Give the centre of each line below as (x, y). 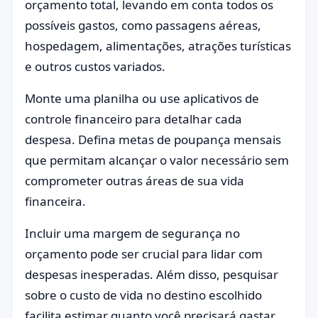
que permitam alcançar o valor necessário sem (157, 160)
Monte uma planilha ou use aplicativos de (142, 98)
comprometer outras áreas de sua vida (135, 181)
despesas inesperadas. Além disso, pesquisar (152, 274)
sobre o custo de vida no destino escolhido (143, 295)
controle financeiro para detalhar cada (133, 119)
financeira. (55, 201)
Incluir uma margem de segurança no (132, 233)
